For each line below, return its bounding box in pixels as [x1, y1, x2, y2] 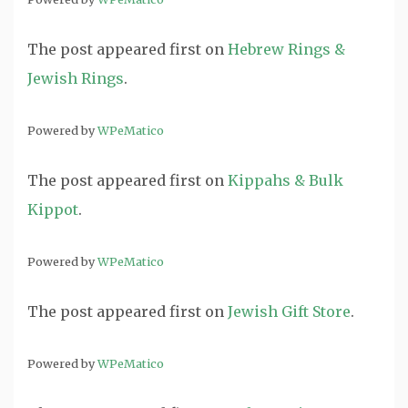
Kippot [27, 200, 78, 219]
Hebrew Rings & [228, 40, 345, 58]
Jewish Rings [27, 69, 124, 87]
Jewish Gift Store [228, 302, 351, 321]
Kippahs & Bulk [228, 171, 343, 189]
